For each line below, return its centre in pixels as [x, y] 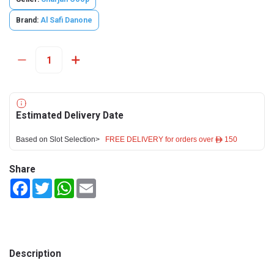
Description [35, 254]
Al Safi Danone [66, 20]
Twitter [66, 183]
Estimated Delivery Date [70, 115]
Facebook [49, 183]
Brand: [27, 20]
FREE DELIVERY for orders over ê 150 [171, 139]
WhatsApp [94, 183]
